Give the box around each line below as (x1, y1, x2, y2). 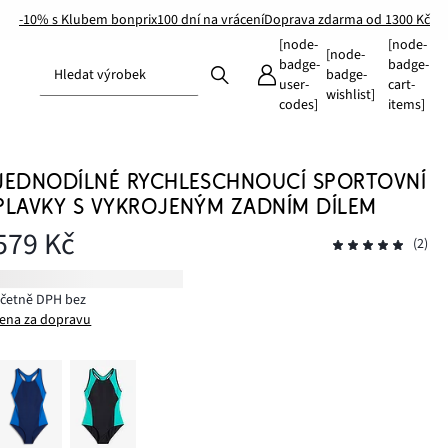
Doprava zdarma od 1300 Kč (264, 9, 430, 30)
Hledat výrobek (54, 65, 146, 85)
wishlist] (325, 85, 375, 105)
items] (387, 95, 425, 115)
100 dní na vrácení (157, 9, 264, 30)
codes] (278, 95, 318, 115)
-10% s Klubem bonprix (19, 9, 157, 30)
